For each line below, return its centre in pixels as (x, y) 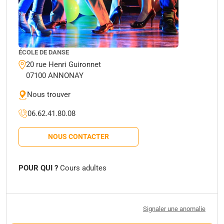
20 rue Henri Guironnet (63, 65)
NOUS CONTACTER (78, 137)
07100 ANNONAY (55, 76)
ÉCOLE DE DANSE (44, 52)
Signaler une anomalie (174, 209)
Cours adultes (82, 168)
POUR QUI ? (38, 168)
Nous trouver (49, 95)
